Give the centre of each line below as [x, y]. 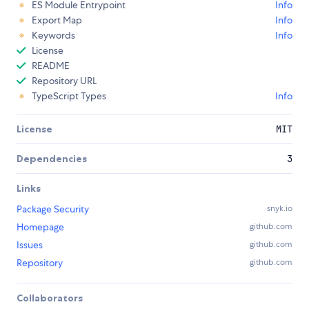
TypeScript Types [69, 96]
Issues [30, 245]
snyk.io [280, 209]
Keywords [53, 36]
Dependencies [52, 159]
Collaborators [50, 298]
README [51, 66]
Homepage [40, 227]
